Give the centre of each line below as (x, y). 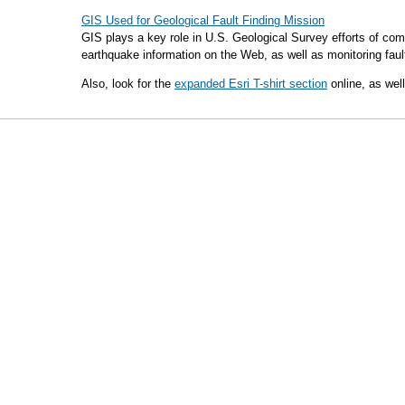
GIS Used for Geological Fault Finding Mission (203, 20)
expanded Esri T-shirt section (251, 83)
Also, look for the (128, 83)
